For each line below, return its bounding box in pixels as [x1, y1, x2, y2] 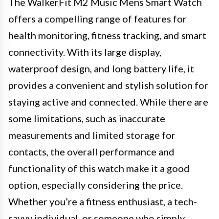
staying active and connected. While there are [8, 96, 208, 108]
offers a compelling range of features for [8, 13, 187, 24]
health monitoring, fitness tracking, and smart [8, 29, 206, 41]
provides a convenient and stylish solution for [8, 79, 208, 91]
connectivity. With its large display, [8, 46, 161, 58]
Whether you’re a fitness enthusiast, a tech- [8, 196, 197, 207]
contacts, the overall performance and [8, 146, 175, 157]
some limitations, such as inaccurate [8, 112, 165, 124]
